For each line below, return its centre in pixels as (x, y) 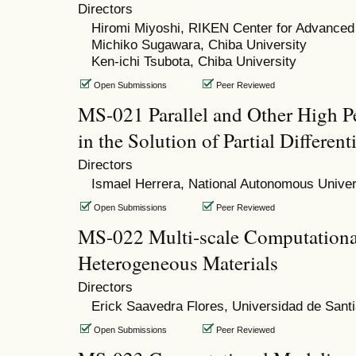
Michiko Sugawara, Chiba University (199, 44)
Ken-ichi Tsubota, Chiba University (193, 61)
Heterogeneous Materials (178, 262)
